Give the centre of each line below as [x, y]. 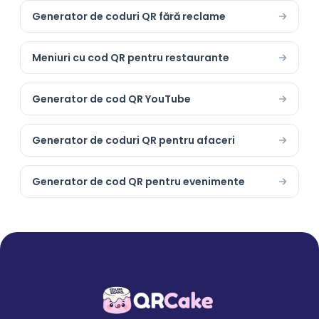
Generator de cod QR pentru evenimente [138, 182]
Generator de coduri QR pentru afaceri [134, 140]
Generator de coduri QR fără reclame [129, 16]
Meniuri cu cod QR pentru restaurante [131, 58]
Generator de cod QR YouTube [111, 99]
